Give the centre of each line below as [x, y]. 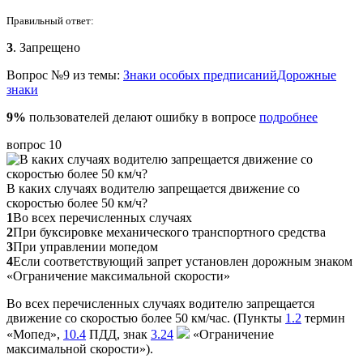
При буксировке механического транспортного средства [169, 232]
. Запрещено [47, 47]
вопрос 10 [34, 144]
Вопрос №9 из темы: [65, 75]
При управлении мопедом [85, 246]
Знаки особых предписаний [200, 75]
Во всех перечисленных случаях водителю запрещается [160, 303]
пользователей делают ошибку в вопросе [143, 117]
